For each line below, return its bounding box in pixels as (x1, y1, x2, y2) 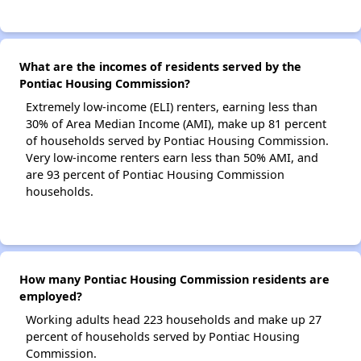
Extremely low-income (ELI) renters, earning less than (26, 99, 317, 115)
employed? (19, 288, 82, 305)
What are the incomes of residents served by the (19, 59, 301, 75)
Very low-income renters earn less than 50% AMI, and (26, 150, 318, 166)
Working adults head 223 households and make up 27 (26, 312, 322, 328)
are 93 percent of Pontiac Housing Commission (26, 167, 284, 183)
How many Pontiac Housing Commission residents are (19, 272, 330, 288)
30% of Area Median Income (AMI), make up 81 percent (26, 116, 326, 132)
